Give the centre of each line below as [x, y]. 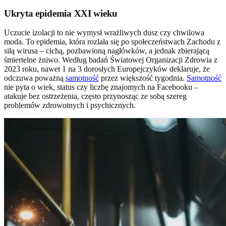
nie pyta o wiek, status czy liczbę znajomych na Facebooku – [101, 87]
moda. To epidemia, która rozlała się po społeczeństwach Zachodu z [112, 42]
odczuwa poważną [35, 78]
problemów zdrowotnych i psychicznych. [70, 105]
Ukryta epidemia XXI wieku [61, 13]
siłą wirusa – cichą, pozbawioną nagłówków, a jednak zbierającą [107, 51]
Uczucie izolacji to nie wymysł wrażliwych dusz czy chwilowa [104, 33]
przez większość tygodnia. [143, 78]
